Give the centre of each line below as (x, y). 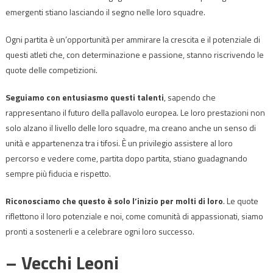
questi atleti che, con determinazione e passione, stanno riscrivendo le (134, 54)
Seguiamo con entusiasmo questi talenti (84, 97)
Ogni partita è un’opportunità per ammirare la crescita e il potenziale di (133, 39)
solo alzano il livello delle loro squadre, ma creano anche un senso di (130, 127)
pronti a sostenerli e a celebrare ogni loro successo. (100, 231)
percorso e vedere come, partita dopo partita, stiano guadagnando (126, 158)
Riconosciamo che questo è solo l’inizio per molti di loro (114, 200)
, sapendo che (190, 97)
